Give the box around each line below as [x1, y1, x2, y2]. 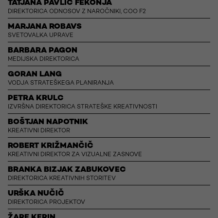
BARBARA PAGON [8, 47, 77, 55]
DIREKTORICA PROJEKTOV [8, 200, 85, 206]
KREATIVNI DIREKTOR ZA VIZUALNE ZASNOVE [8, 152, 142, 159]
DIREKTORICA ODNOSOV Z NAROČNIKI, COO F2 [8, 9, 146, 16]
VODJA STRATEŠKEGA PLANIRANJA [8, 80, 114, 87]
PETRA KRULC [8, 94, 64, 103]
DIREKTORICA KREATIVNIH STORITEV [8, 176, 116, 182]
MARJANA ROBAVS [8, 23, 82, 32]
